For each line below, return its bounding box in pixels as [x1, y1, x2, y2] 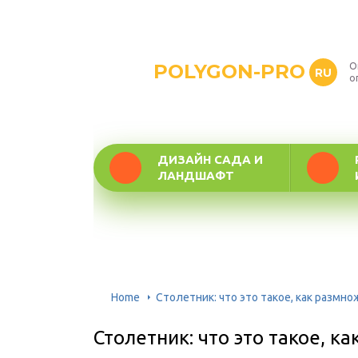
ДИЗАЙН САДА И [157, 153, 263, 166]
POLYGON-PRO [153, 60, 305, 83]
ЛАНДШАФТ [157, 169, 234, 182]
